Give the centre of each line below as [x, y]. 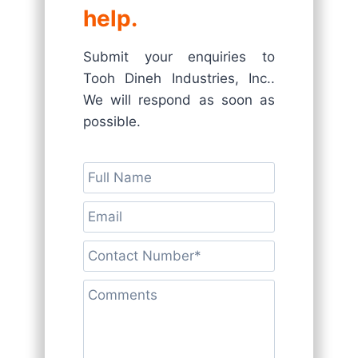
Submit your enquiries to [179, 57]
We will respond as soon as [179, 100]
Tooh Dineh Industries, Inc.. [179, 78]
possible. [112, 121]
